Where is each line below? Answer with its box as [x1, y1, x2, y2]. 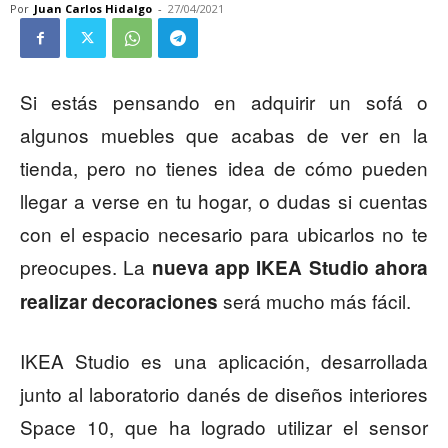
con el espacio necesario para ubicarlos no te [20, 220, 428, 248]
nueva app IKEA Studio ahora [151, 254, 429, 282]
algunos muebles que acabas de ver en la [20, 121, 428, 149]
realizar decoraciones [20, 288, 218, 316]
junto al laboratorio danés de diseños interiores [20, 380, 428, 408]
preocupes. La [20, 253, 152, 281]
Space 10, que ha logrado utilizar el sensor [20, 413, 428, 441]
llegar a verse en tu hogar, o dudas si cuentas [20, 187, 428, 215]
